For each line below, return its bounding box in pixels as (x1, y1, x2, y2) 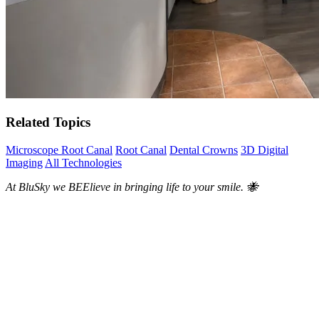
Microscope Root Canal (6, 143, 113, 156)
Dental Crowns (169, 143, 238, 156)
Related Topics (6, 115, 90, 130)
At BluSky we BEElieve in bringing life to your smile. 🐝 (6, 180, 258, 193)
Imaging (6, 156, 43, 169)
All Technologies (45, 156, 122, 169)
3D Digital (241, 143, 288, 156)
